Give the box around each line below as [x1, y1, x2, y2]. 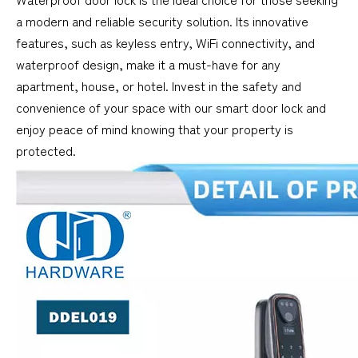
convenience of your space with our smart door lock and [16, 97, 326, 117]
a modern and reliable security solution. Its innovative [16, 10, 308, 30]
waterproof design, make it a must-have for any [16, 54, 280, 74]
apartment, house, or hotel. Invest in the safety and [16, 75, 301, 95]
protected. [16, 140, 76, 160]
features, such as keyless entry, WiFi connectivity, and [16, 32, 315, 52]
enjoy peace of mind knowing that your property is [16, 118, 293, 138]
